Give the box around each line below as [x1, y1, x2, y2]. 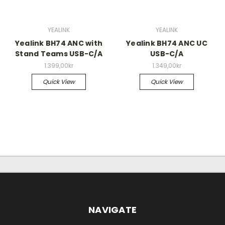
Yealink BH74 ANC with [15, 38, 103, 48]
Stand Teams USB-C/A [15, 48, 102, 59]
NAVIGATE [88, 203, 137, 216]
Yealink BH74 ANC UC [126, 38, 207, 48]
